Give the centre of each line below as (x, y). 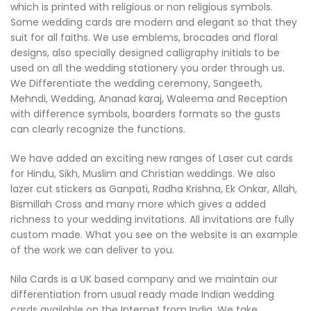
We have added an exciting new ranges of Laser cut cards (152, 158)
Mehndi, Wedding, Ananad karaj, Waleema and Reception (149, 99)
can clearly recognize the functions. (98, 129)
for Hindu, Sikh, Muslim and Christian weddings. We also (143, 174)
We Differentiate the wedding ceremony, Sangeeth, (136, 83)
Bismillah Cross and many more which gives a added (138, 204)
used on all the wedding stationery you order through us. (148, 68)
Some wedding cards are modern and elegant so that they (154, 22)
